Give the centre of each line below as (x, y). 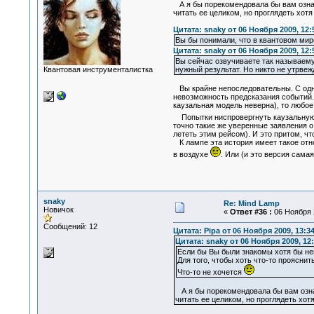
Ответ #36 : (251, 212)
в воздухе (191, 155)
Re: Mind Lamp (251, 203)
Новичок (58, 210)
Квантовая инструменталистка (98, 69)
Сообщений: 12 (70, 226)
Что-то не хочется (210, 272)
